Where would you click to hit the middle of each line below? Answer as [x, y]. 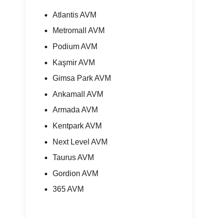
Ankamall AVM [78, 94]
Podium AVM [75, 46]
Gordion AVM [75, 173]
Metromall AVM [78, 31]
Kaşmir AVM [73, 62]
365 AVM [68, 189]
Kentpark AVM [77, 126]
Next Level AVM [80, 142]
